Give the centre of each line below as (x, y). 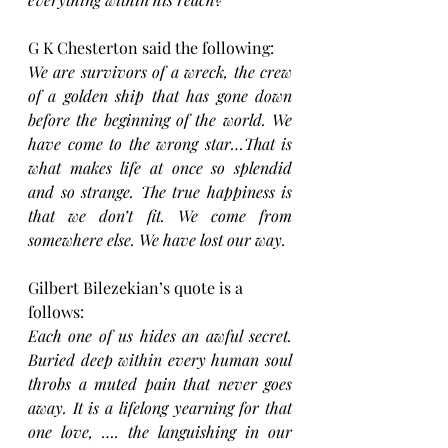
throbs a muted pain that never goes (160, 384)
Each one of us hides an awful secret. (160, 336)
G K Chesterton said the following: (151, 48)
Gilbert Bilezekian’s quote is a (137, 288)
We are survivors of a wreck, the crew (160, 72)
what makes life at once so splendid (160, 168)
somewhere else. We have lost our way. (157, 240)
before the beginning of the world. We (160, 120)
